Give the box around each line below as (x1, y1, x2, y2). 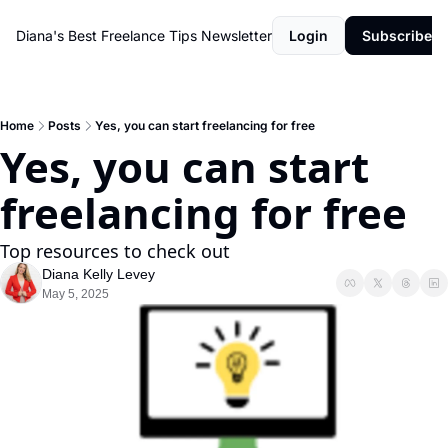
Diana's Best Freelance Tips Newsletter (16, 27, 272, 44)
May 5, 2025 (42, 287, 109, 301)
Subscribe (362, 27, 432, 44)
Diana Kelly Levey (42, 266, 155, 282)
